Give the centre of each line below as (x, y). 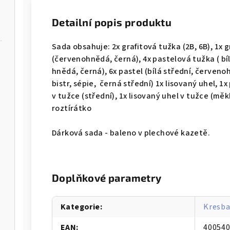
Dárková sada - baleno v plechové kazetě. (131, 133)
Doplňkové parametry (107, 178)
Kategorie (80, 207)
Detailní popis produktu (112, 22)
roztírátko (72, 109)
